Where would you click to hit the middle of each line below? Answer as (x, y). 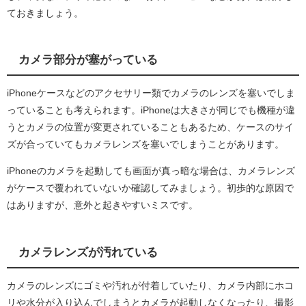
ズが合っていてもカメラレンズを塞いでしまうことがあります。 (145, 144)
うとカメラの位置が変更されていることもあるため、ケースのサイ (150, 127)
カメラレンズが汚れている (88, 252)
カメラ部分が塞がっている (88, 59)
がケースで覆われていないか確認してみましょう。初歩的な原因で (150, 188)
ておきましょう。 (45, 13)
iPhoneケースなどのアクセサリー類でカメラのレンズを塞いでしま (151, 93)
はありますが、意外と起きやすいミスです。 (102, 205)
